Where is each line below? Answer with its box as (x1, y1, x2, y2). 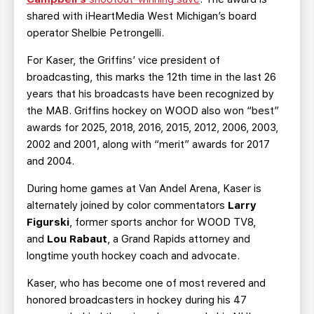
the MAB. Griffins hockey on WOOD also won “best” (27, 104, 279, 117)
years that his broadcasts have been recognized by (27, 88, 274, 100)
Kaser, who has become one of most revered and (27, 277, 266, 289)
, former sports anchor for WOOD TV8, (69, 216, 256, 228)
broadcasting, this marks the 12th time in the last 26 (27, 71, 276, 83)
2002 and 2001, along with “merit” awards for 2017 (27, 138, 270, 151)
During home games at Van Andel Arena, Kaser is (27, 182, 261, 195)
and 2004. (27, 155, 74, 168)
